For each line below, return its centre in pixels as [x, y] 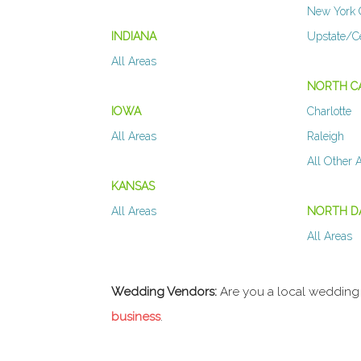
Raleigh [326, 137]
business [136, 317]
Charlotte [330, 112]
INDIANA [134, 37]
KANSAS [133, 187]
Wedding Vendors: [164, 292]
